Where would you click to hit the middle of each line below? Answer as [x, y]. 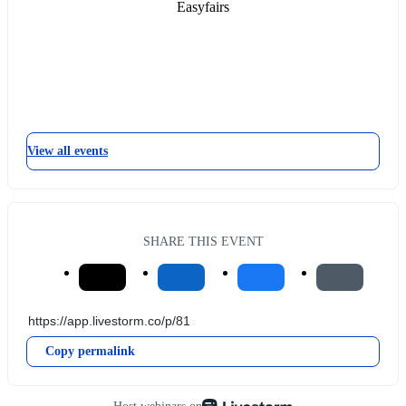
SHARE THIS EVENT [203, 242]
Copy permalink [90, 352]
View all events [68, 150]
